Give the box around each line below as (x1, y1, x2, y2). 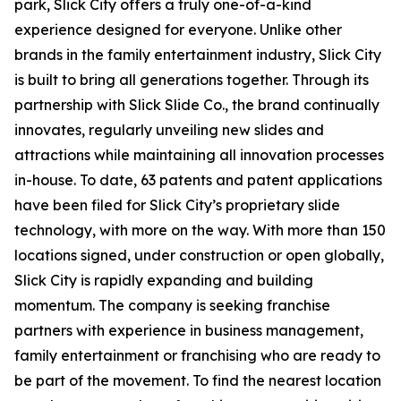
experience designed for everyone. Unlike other (14, 21, 342, 38)
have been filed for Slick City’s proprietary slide (14, 196, 340, 214)
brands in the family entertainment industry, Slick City (14, 46, 381, 64)
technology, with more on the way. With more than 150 (14, 221, 386, 239)
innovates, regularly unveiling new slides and (14, 121, 324, 139)
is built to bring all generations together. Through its (14, 71, 369, 89)
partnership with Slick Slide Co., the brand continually (14, 96, 380, 114)
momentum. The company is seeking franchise (14, 296, 330, 314)
